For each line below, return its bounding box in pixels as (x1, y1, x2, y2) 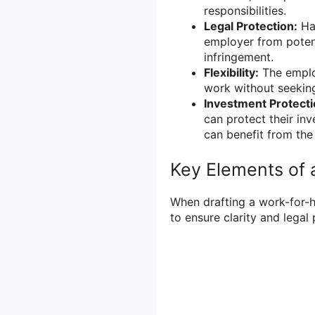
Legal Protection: (204, 18, 297, 33)
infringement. (204, 49, 274, 64)
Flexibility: (204, 65, 259, 79)
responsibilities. (204, 3, 286, 18)
